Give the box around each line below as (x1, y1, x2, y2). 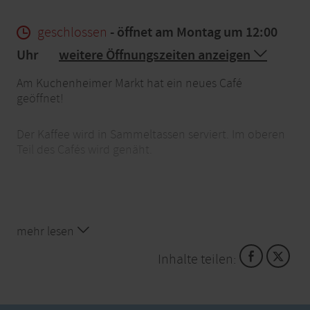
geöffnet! (17, 90, 64, 107)
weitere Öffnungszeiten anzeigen (59, 46, 253, 64)
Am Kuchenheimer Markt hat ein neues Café (17, 75, 242, 91)
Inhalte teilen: (157, 250, 236, 268)
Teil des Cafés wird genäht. (17, 141, 152, 158)
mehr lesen (17, 223, 77, 239)
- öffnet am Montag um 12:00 (107, 23, 277, 42)
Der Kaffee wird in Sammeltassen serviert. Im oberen (17, 126, 285, 143)
